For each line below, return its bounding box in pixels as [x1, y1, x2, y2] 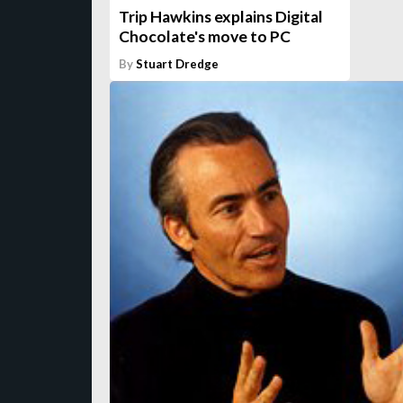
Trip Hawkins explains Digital [119, 6, 323, 26]
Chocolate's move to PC [119, 26, 291, 46]
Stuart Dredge [136, 56, 219, 71]
